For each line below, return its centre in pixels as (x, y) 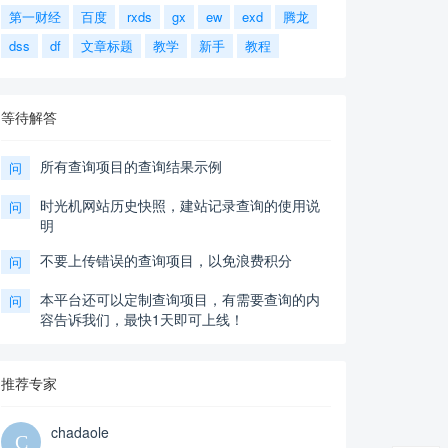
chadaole (80, 432)
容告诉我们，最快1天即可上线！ (142, 319)
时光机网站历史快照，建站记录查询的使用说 (180, 205)
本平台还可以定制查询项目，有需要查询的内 (180, 299)
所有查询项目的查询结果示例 (131, 166)
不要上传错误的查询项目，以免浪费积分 (166, 260)
